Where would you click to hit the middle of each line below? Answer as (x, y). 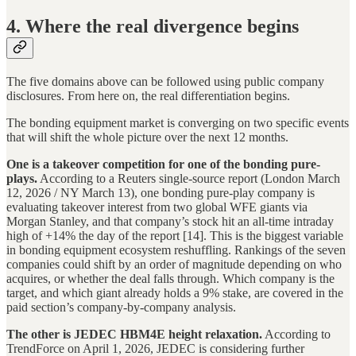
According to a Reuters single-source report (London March (189, 178)
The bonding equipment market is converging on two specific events (178, 123)
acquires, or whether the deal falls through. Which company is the (170, 279)
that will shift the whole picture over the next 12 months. (147, 137)
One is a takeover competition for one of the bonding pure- (163, 164)
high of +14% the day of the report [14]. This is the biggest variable (175, 236)
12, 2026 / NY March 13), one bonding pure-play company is (161, 193)
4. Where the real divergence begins (153, 27)
